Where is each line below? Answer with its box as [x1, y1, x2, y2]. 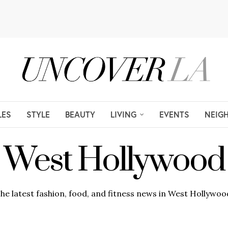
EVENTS [159, 108, 189, 120]
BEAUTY [65, 108, 95, 120]
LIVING [110, 108, 136, 120]
